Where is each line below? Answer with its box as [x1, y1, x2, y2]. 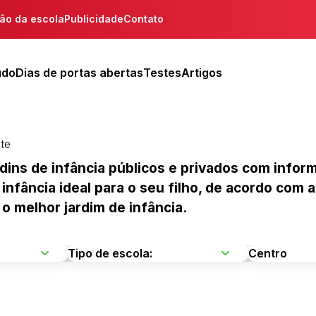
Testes [143, 65, 181, 80]
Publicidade [64, 13, 123, 25]
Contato [123, 13, 164, 25]
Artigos [181, 65, 222, 80]
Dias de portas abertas [16, 65, 143, 80]
